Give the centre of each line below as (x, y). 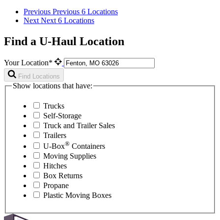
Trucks (54, 106)
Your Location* (29, 62)
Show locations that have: (53, 85)
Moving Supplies (70, 156)
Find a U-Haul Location (64, 41)
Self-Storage (62, 116)
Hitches (55, 166)
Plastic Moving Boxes (77, 195)
